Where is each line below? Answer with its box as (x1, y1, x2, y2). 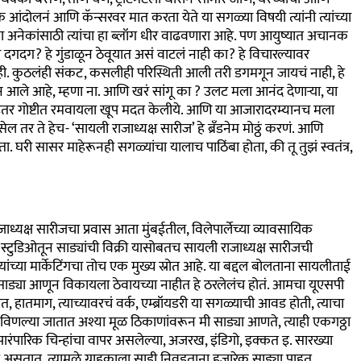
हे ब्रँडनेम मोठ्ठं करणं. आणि (193, 116, 323, 141)
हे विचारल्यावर (238, 42, 309, 67)
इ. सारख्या (281, 329, 333, 354)
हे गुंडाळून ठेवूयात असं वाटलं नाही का (44, 42, 229, 67)
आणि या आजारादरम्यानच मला (185, 98, 334, 122)
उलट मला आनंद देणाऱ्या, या (203, 79, 338, 104)
